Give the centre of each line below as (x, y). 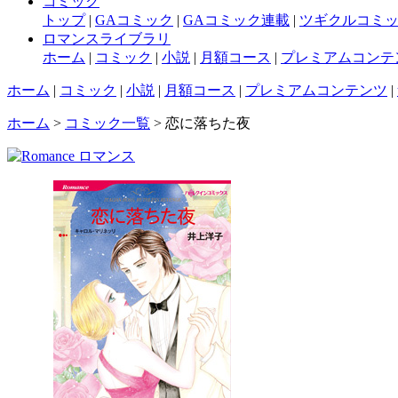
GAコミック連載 (236, 20)
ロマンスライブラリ (107, 38)
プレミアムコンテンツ (316, 90)
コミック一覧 (107, 123)
